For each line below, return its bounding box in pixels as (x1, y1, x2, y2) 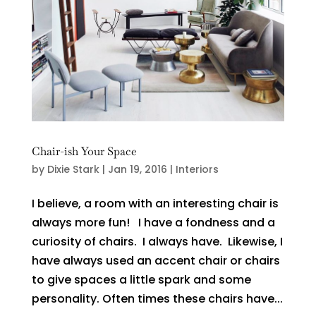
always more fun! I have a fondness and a (31, 214, 275, 231)
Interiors (175, 162, 219, 177)
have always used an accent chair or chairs (31, 253, 280, 269)
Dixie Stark (47, 162, 99, 177)
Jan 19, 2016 (107, 162, 167, 177)
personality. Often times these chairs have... (31, 291, 283, 308)
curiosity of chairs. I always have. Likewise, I (31, 233, 283, 250)
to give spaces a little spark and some (31, 272, 251, 288)
